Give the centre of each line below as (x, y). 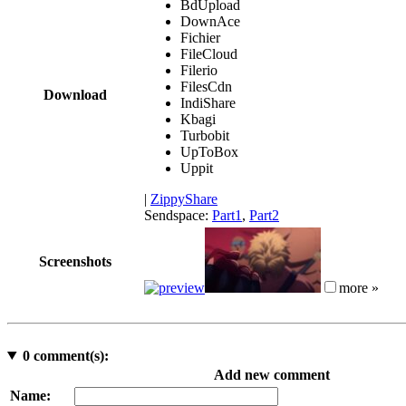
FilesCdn (206, 86)
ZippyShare (184, 198)
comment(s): (69, 355)
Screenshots (75, 261)
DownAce (210, 21)
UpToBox (209, 151)
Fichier (200, 37)
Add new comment (272, 374)
